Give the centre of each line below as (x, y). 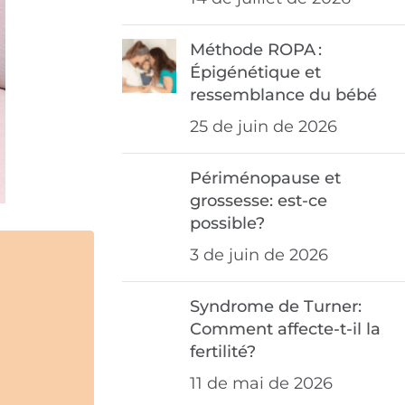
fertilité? (222, 352)
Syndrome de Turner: (275, 307)
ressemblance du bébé (283, 95)
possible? (227, 224)
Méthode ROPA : (255, 50)
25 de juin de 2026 (263, 127)
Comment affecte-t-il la (285, 330)
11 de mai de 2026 (261, 384)
